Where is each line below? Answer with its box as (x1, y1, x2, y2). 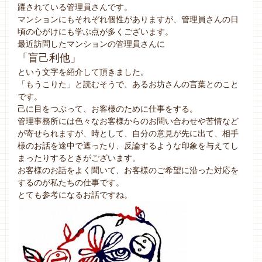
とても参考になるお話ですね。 (18, 190, 132, 200)
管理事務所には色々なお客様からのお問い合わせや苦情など (18, 116, 239, 126)
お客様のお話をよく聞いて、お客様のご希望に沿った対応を (18, 166, 239, 175)
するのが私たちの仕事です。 (18, 178, 124, 188)
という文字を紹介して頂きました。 (18, 67, 149, 77)
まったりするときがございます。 (18, 153, 140, 163)
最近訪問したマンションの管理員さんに (18, 39, 165, 49)
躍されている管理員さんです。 (18, 2, 132, 12)
